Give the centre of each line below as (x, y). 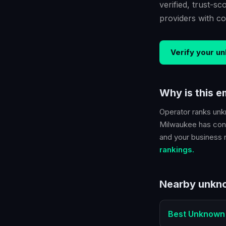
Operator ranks (186, 112)
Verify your (193, 52)
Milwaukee (178, 124)
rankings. (177, 150)
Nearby (179, 184)
